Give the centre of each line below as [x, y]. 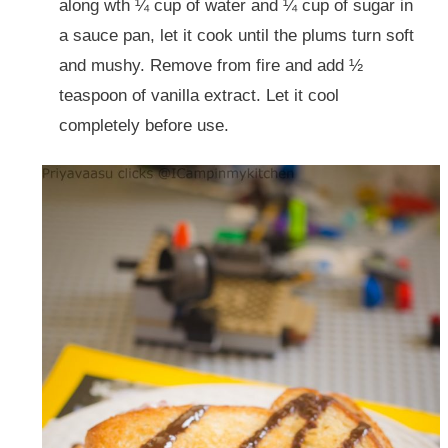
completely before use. [143, 125]
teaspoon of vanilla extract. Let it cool [198, 95]
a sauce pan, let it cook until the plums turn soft [236, 35]
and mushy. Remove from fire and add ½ [210, 65]
